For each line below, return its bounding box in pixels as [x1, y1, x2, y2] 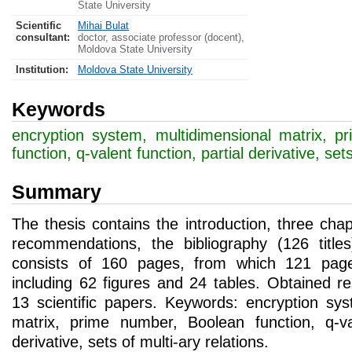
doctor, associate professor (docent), [78, 31, 244, 43]
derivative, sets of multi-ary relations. [12, 333, 269, 350]
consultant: [16, 31, 70, 43]
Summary [12, 181, 101, 203]
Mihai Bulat [78, 20, 129, 31]
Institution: [16, 64, 68, 75]
